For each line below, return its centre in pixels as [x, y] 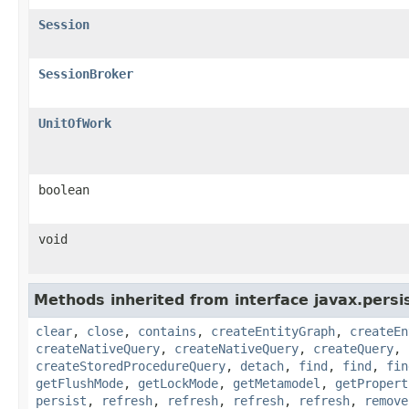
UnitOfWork [75, 123]
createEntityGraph [273, 331]
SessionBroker [86, 73]
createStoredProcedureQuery [131, 366]
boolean [64, 189]
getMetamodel [277, 383]
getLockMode [178, 383]
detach [262, 366]
